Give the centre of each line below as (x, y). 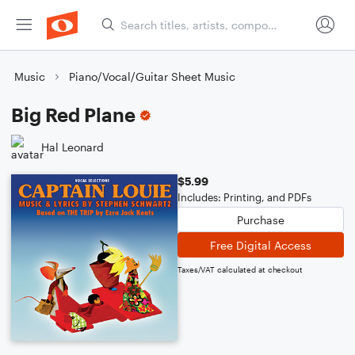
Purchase (261, 219)
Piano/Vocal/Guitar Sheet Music (152, 76)
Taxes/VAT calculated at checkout (240, 269)
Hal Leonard (73, 147)
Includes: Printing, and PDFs (244, 197)
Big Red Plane (73, 115)
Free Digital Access (261, 245)
